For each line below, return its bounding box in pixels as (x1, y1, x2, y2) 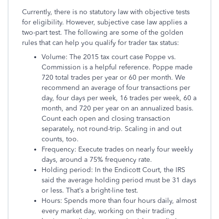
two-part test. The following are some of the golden (22, 28, 183, 37)
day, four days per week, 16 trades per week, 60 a (42, 94, 197, 102)
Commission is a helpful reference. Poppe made (42, 63, 193, 71)
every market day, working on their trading (42, 207, 175, 215)
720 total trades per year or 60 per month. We (42, 73, 185, 82)
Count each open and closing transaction (42, 114, 170, 123)
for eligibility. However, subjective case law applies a (22, 18, 187, 26)
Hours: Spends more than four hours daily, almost (42, 197, 197, 205)
